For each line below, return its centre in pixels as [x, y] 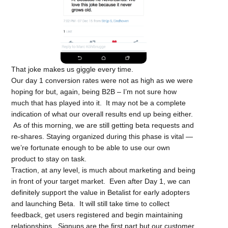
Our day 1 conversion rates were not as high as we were [102, 80]
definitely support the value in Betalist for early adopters [101, 192]
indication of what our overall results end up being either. [102, 114]
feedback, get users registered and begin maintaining [97, 215]
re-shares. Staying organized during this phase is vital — [102, 136]
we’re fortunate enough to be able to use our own [91, 147]
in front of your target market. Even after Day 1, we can [101, 181]
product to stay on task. [49, 159]
